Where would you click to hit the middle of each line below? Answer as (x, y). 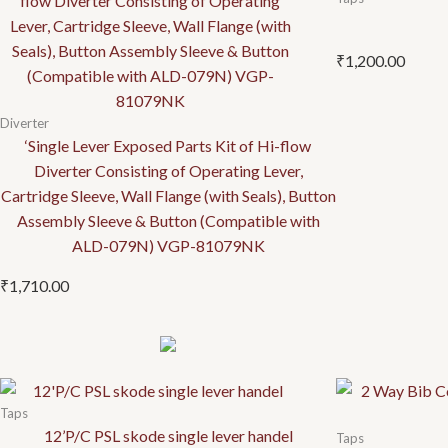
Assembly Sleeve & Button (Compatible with (168, 221)
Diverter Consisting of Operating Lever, (168, 171)
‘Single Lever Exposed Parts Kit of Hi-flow (168, 146)
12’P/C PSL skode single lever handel (168, 436)
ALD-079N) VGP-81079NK (168, 246)
